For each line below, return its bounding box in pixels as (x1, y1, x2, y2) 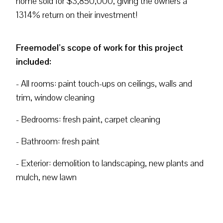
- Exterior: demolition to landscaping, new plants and (16, 157, 204, 169)
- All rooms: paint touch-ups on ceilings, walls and (16, 78, 192, 89)
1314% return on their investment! (16, 9, 137, 20)
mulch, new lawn (16, 171, 77, 183)
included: (16, 56, 51, 67)
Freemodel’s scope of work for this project (16, 42, 183, 53)
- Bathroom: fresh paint (16, 135, 100, 147)
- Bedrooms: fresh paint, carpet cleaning (16, 113, 160, 125)
